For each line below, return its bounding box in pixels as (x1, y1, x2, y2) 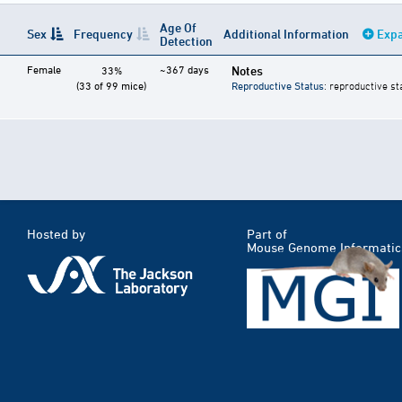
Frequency (74, 26, 133, 42)
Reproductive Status (232, 79, 324, 92)
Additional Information (223, 26, 352, 42)
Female (27, 63, 61, 76)
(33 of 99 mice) (76, 79, 146, 92)
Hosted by (27, 226, 85, 242)
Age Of (160, 20, 197, 36)
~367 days (160, 63, 209, 76)
